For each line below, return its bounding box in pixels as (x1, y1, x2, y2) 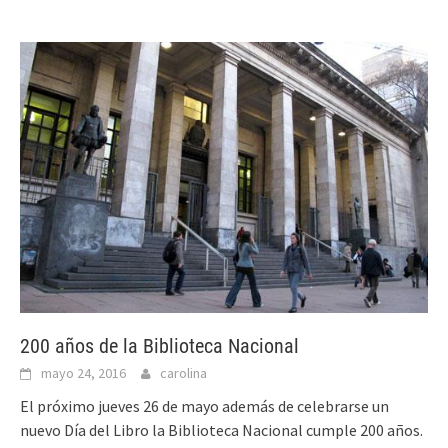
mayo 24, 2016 (41, 364, 126, 383)
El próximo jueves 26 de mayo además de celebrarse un (20, 396, 389, 417)
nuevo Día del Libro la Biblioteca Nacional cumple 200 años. (20, 420, 426, 441)
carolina (160, 364, 207, 383)
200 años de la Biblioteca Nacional (20, 334, 299, 359)
